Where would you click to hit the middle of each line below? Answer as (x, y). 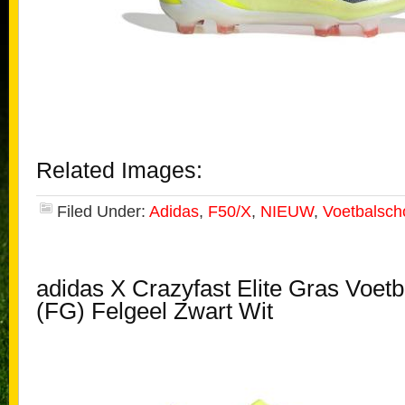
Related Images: (119, 170)
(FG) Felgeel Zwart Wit (155, 311)
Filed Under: (103, 212)
